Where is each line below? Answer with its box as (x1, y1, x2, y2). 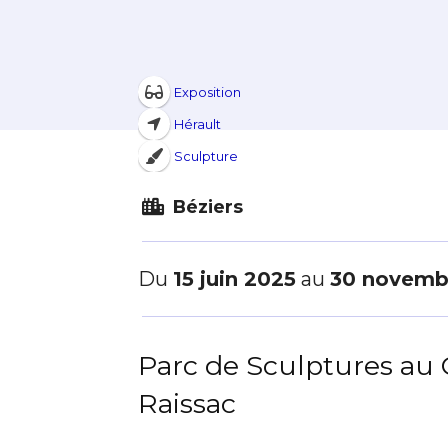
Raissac (138, 387, 236, 420)
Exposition (173, 84, 241, 100)
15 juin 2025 (173, 267, 296, 291)
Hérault (173, 116, 221, 132)
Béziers (167, 196, 243, 217)
